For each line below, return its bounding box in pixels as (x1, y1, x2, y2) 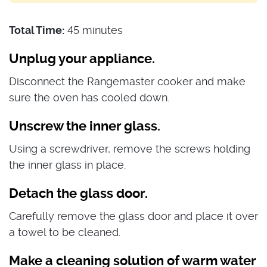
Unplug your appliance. (9, 51, 155, 66)
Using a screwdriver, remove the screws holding (9, 142, 250, 155)
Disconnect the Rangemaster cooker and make (9, 75, 246, 88)
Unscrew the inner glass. (9, 119, 160, 133)
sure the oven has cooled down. (9, 91, 169, 104)
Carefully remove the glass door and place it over (9, 210, 258, 222)
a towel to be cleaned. (9, 226, 120, 238)
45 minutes (67, 24, 123, 36)
